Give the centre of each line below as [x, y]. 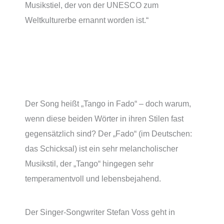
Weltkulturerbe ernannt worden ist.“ [87, 20]
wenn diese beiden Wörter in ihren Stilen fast [104, 118]
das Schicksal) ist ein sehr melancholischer [101, 148]
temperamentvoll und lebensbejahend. [93, 178]
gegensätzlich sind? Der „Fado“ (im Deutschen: [108, 133]
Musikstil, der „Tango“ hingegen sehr [89, 163]
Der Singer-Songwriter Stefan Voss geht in [100, 212]
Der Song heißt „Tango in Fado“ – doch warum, [108, 103]
